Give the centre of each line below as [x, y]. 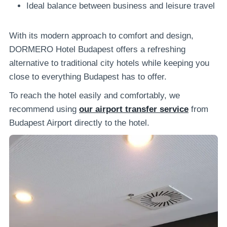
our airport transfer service [134, 109]
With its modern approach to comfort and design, [101, 35]
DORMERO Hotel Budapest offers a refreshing [97, 49]
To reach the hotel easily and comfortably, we [94, 95]
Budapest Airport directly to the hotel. [79, 123]
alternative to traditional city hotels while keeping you [109, 63]
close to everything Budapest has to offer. [88, 77]
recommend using [44, 109]
